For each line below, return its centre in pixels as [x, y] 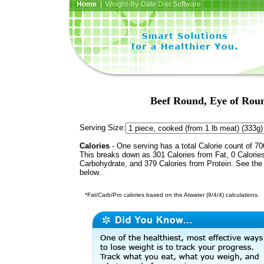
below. [90, 173]
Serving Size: [103, 128]
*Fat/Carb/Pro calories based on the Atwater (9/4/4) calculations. [169, 194]
